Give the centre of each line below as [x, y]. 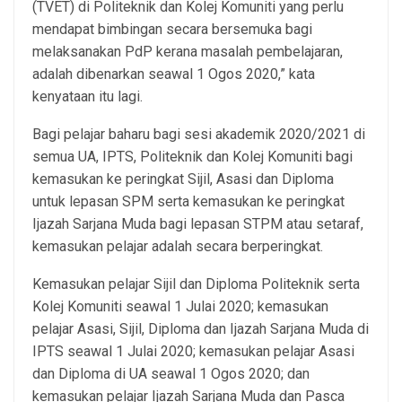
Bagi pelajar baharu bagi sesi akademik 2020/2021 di [199, 135]
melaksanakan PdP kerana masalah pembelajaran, [188, 52]
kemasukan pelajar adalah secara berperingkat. [178, 247]
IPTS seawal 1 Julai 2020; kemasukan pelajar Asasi [193, 352]
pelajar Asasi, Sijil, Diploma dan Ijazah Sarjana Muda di [201, 329]
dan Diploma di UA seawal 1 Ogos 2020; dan [171, 374]
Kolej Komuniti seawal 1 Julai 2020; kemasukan [180, 307]
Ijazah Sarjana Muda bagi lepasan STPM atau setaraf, [198, 224]
